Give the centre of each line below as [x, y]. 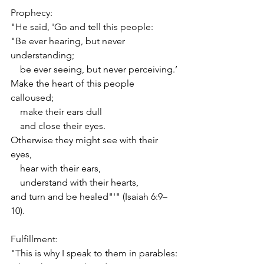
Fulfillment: [34, 239]
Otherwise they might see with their [85, 140]
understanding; [42, 55]
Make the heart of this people [74, 83]
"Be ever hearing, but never [69, 41]
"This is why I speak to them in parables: [94, 253]
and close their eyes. [58, 126]
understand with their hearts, [75, 182]
